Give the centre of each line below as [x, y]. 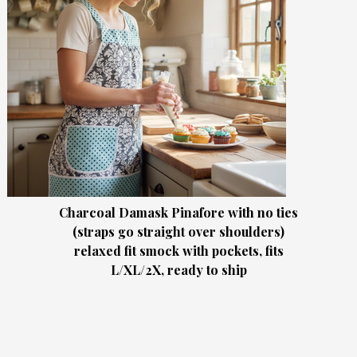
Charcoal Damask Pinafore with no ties [178, 213]
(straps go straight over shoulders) [178, 232]
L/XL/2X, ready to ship [178, 270]
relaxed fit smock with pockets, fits [178, 251]
